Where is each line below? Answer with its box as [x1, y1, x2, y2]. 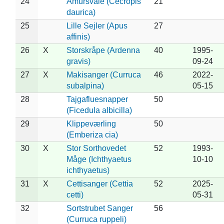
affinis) [66, 32, 90, 41]
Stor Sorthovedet [66, 143, 126, 152]
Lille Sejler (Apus [66, 21, 127, 30]
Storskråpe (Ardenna [66, 45, 140, 54]
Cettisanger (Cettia [66, 179, 133, 188]
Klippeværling [66, 119, 116, 128]
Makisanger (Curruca [66, 70, 141, 79]
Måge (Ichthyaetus [66, 154, 131, 163]
